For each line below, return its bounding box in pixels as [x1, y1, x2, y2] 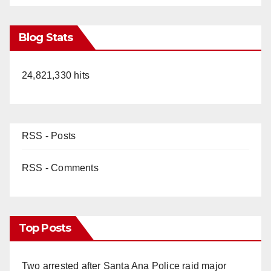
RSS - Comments [22, 162, 99, 173]
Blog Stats [19, 30, 73, 44]
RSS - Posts [22, 130, 76, 141]
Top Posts [19, 221, 71, 235]
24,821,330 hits [22, 70, 90, 80]
